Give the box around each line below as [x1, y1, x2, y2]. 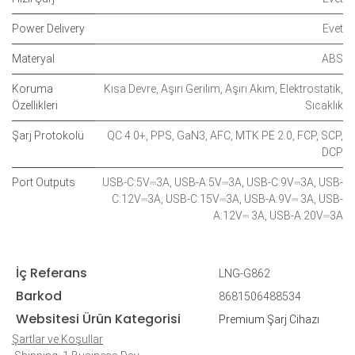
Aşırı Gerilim [161, 82, 220, 95]
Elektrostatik [280, 82, 341, 95]
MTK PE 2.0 [235, 128, 292, 142]
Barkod [15, 286, 62, 305]
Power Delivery [12, 21, 85, 35]
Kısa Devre [104, 82, 156, 95]
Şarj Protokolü [12, 128, 84, 142]
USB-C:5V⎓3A [102, 175, 170, 189]
